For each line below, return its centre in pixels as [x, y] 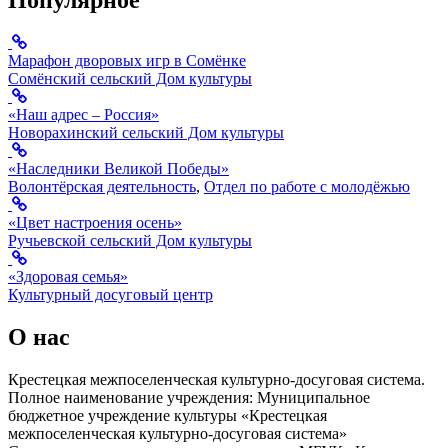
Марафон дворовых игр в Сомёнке [127, 61]
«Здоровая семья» [68, 277]
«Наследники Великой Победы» [118, 169]
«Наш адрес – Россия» [83, 115]
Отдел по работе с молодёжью [307, 187]
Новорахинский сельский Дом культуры [146, 133]
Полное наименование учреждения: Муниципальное [189, 397]
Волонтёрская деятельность [102, 187]
